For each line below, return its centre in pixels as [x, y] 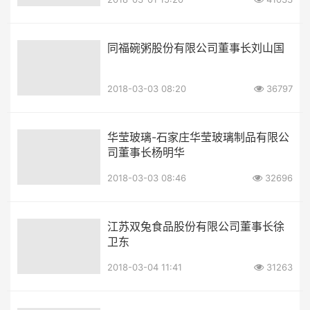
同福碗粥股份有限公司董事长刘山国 [196, 47]
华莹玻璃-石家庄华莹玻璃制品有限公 [198, 137]
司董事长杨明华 [146, 152]
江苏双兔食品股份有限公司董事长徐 [196, 226]
